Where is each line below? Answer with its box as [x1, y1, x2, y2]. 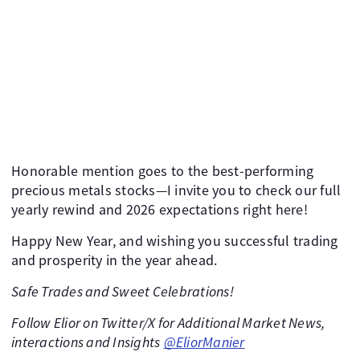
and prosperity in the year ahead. [11, 251, 218, 270]
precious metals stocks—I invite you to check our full [11, 181, 342, 200]
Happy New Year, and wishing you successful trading [11, 231, 338, 251]
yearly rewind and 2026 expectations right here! [11, 200, 308, 219]
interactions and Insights [11, 333, 161, 352]
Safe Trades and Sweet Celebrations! [11, 282, 234, 301]
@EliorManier [163, 333, 245, 352]
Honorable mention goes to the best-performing [11, 162, 314, 181]
